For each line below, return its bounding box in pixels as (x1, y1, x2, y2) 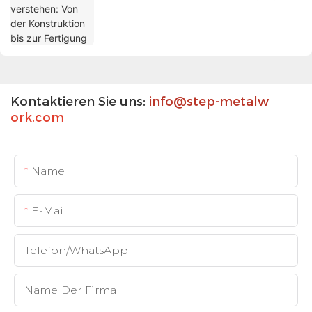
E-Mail (31, 204, 67, 218)
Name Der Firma (24, 283, 116, 297)
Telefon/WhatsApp (24, 244, 128, 258)
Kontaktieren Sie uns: (10, 94, 146, 110)
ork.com (10, 110, 64, 126)
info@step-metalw (149, 94, 269, 110)
